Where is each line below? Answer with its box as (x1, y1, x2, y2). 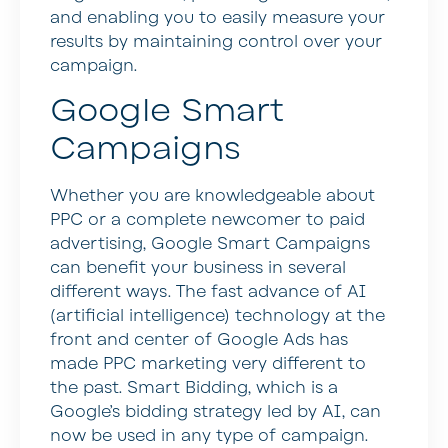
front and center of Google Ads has (50, 329, 348, 352)
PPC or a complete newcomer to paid (50, 209, 365, 232)
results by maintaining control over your (50, 30, 382, 53)
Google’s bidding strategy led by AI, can (50, 401, 381, 424)
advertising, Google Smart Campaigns (50, 233, 370, 256)
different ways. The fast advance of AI (50, 281, 366, 304)
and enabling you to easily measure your (50, 6, 385, 29)
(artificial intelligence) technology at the (50, 305, 385, 328)
